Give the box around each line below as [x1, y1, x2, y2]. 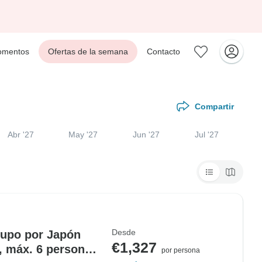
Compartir [195, 102, 234, 111]
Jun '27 [133, 130, 160, 139]
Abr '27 [7, 130, 34, 139]
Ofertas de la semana [48, 47, 128, 56]
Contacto [147, 47, 180, 56]
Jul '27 [195, 130, 219, 139]
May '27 [68, 130, 98, 139]
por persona [161, 246, 200, 254]
